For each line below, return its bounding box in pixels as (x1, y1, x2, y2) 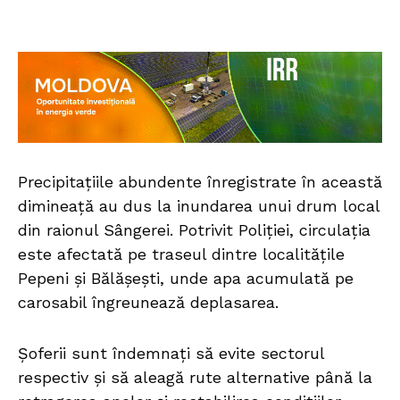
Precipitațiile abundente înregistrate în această (18, 172, 382, 192)
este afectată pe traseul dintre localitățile (18, 245, 345, 264)
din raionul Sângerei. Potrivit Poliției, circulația (18, 221, 371, 240)
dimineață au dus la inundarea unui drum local (18, 196, 379, 216)
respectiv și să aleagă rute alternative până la (18, 368, 372, 387)
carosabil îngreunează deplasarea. (18, 293, 279, 312)
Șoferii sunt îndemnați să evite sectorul (18, 344, 324, 363)
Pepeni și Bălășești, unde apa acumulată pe (18, 269, 354, 288)
